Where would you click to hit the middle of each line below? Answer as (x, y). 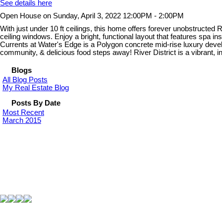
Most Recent (23, 113)
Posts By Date (36, 103)
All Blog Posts (25, 80)
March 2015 (22, 121)
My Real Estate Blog (36, 88)
